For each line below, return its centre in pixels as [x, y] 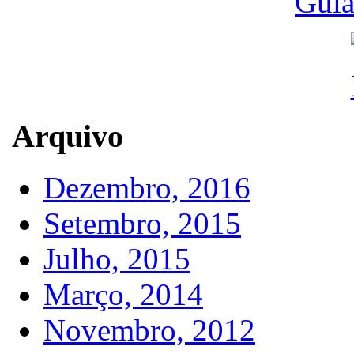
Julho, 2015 [117, 259]
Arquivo [68, 137]
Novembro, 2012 [149, 330]
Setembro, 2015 [142, 224]
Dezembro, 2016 [147, 188]
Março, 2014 [123, 295]
